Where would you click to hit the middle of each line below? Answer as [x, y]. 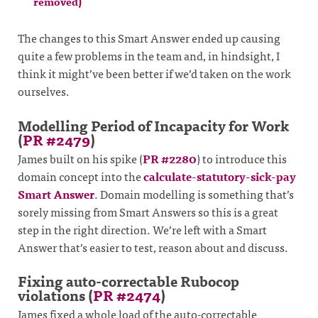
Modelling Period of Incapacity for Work [153, 125]
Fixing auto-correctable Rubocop [128, 281]
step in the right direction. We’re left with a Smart [142, 229]
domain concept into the [81, 176]
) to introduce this [242, 158]
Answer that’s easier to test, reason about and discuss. [153, 247]
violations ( [55, 295]
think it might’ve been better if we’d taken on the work [154, 73]
